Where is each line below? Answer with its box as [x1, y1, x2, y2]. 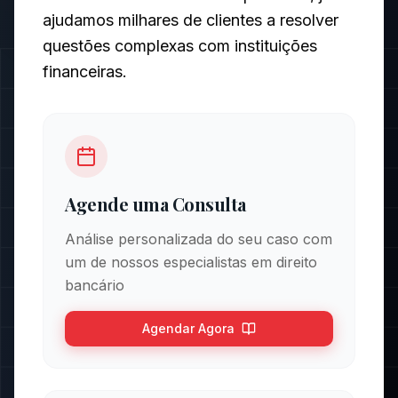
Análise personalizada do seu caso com [65, 230, 332, 248]
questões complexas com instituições [43, 36, 317, 55]
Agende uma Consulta [65, 192, 246, 216]
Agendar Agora [142, 321, 235, 336]
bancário [65, 276, 124, 294]
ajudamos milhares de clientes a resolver [43, 11, 338, 29]
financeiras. [43, 62, 127, 81]
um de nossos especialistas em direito [65, 253, 317, 271]
